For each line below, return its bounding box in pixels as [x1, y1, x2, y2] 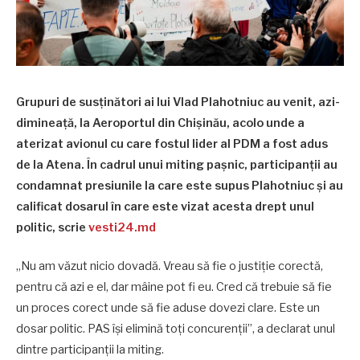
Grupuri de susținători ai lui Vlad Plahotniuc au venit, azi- [16, 95, 340, 109]
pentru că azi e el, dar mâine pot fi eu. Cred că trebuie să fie [16, 280, 332, 295]
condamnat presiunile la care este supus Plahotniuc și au [16, 178, 343, 193]
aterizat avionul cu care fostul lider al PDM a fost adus [16, 137, 328, 151]
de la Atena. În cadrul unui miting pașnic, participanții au [16, 157, 337, 172]
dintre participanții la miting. [16, 342, 164, 358]
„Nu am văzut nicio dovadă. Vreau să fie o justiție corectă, [16, 259, 323, 274]
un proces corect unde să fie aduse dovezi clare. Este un [16, 301, 320, 316]
